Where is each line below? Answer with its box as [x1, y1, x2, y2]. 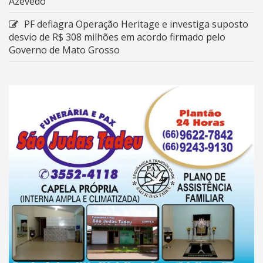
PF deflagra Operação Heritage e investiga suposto [24, 17, 248, 31]
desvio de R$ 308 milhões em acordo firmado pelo [9, 30, 225, 43]
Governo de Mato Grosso [9, 43, 120, 56]
